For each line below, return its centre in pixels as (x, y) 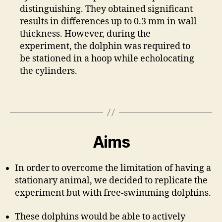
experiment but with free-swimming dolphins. (113, 193)
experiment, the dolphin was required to (105, 47)
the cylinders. (49, 71)
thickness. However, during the (85, 34)
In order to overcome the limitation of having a (113, 168)
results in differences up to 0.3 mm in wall (108, 22)
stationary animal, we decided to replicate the (111, 181)
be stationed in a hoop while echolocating (107, 59)
